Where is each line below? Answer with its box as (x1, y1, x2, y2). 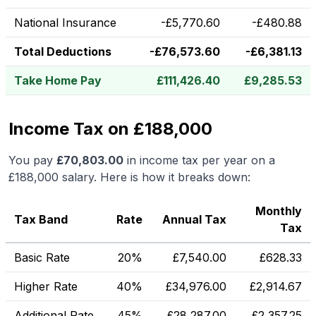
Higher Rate (14, 279, 78, 293)
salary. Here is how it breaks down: (59, 170, 250, 184)
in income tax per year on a (123, 153, 275, 167)
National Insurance (14, 16, 116, 30)
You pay (8, 153, 56, 167)
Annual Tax (162, 212, 226, 226)
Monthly (255, 204, 302, 218)
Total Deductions (14, 44, 111, 59)
